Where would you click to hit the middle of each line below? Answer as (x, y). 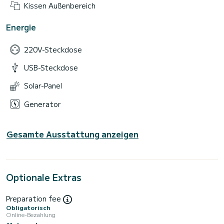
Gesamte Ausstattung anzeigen (72, 134)
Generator (42, 104)
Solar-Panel (43, 86)
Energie (21, 27)
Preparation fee (34, 198)
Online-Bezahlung (31, 214)
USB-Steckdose (51, 68)
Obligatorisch (28, 207)
